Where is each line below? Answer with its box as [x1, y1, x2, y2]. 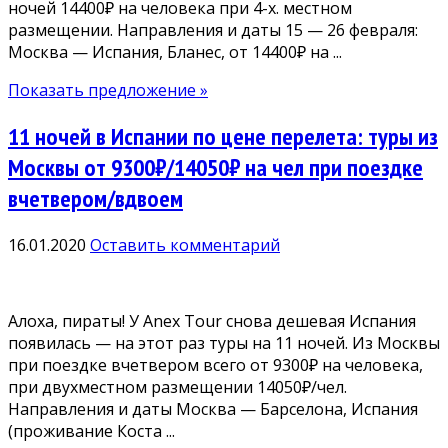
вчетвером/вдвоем [8, 183, 183, 215]
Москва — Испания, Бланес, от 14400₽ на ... [8, 41, 342, 64]
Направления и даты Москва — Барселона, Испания [8, 398, 418, 421]
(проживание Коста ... [8, 420, 175, 443]
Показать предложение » [8, 79, 208, 102]
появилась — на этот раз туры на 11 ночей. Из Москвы [8, 332, 440, 355]
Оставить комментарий [90, 234, 280, 257]
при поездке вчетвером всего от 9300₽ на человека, [8, 354, 423, 377]
